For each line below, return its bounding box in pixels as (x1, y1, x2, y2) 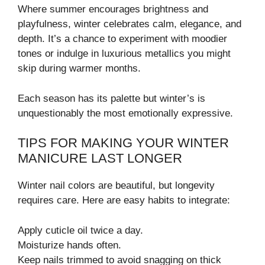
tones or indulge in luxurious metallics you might (18, 48, 231, 60)
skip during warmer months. (18, 63, 141, 75)
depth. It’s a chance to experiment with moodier (18, 33, 227, 45)
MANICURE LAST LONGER (18, 151, 182, 166)
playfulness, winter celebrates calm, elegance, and (18, 18, 241, 30)
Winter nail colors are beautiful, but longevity (18, 180, 215, 192)
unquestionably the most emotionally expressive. (18, 107, 233, 119)
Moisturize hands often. (18, 239, 121, 251)
